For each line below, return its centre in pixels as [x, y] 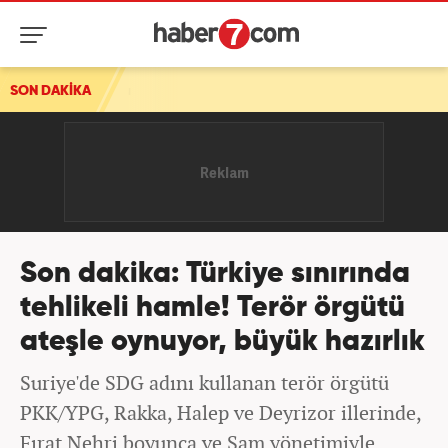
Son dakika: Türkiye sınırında [215, 274]
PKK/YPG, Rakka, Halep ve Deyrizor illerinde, [220, 412]
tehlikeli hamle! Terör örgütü [212, 308]
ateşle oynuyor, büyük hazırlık [222, 342]
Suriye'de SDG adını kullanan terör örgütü [204, 382]
